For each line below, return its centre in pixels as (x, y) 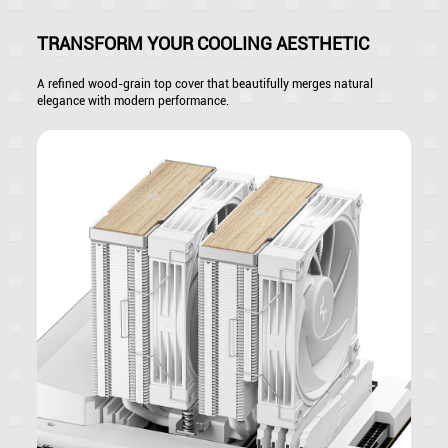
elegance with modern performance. (133, 100)
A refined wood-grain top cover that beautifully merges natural (205, 83)
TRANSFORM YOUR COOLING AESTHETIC (203, 43)
